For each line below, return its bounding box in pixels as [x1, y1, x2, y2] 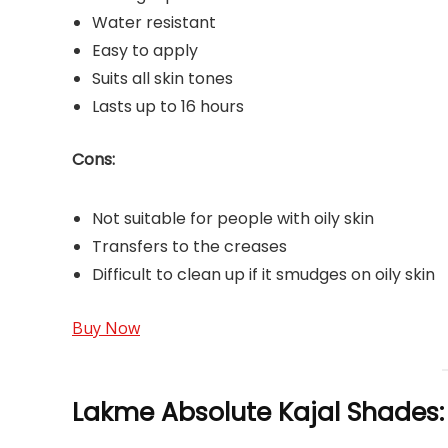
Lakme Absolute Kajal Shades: [72, 394, 444, 430]
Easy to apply [92, 39, 198, 62]
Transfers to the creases [92, 235, 287, 258]
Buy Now [72, 317, 140, 339]
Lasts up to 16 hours [92, 95, 244, 118]
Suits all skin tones [92, 67, 233, 90]
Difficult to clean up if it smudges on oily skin [92, 263, 435, 286]
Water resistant [92, 11, 216, 34]
